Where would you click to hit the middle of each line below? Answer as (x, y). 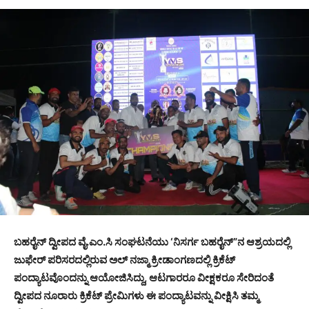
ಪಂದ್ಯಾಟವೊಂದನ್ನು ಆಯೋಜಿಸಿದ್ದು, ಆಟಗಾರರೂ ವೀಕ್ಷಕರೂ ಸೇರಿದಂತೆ (144, 278)
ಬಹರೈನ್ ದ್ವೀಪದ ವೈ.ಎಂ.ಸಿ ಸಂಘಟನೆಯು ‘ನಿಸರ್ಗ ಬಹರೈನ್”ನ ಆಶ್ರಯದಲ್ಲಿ (152, 242)
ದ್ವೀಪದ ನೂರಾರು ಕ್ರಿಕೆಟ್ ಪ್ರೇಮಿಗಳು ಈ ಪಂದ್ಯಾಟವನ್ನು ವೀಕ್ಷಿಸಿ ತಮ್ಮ (136, 296)
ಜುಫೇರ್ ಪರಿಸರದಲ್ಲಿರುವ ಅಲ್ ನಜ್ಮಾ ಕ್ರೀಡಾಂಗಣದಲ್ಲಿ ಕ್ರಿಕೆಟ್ (124, 260)
